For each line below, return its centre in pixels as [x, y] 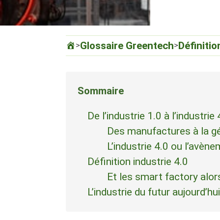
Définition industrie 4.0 [138, 162]
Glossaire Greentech [127, 45]
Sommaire [101, 91]
